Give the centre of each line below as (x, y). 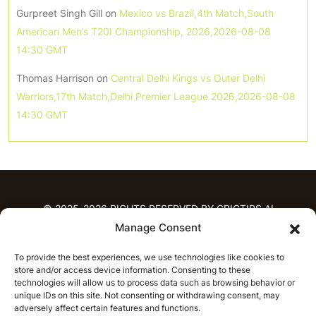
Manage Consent (158, 227)
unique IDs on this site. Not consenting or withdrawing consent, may (147, 295)
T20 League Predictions (116, 277)
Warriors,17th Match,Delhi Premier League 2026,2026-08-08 (156, 96)
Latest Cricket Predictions (218, 296)
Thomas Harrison (55, 78)
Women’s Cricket (238, 277)
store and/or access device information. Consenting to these (132, 270)
